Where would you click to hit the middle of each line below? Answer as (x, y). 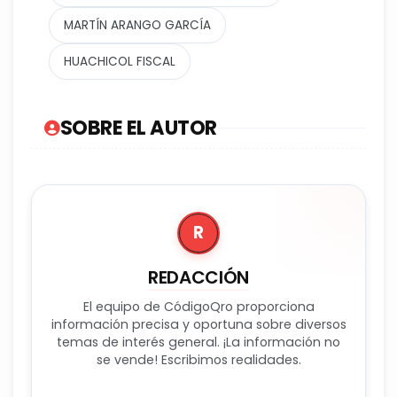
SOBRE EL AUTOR (138, 128)
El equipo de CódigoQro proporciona (198, 307)
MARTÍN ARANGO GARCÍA (137, 26)
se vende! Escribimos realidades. (198, 360)
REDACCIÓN (198, 278)
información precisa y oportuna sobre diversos (198, 325)
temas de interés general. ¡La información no (198, 343)
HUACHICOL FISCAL (120, 62)
